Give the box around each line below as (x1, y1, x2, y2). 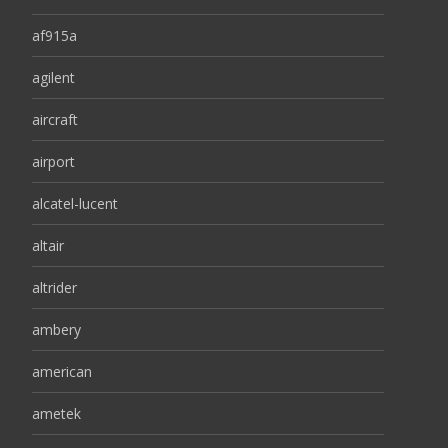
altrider (32, 278, 77, 297)
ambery (32, 320, 81, 339)
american (32, 362, 92, 381)
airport (32, 152, 75, 171)
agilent (32, 68, 75, 87)
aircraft (32, 110, 78, 129)
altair (32, 236, 64, 255)
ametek (32, 404, 81, 423)
